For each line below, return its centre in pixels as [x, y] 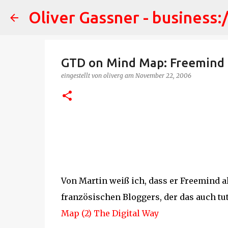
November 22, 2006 [163, 76]
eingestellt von [82, 76]
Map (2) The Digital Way [110, 213]
